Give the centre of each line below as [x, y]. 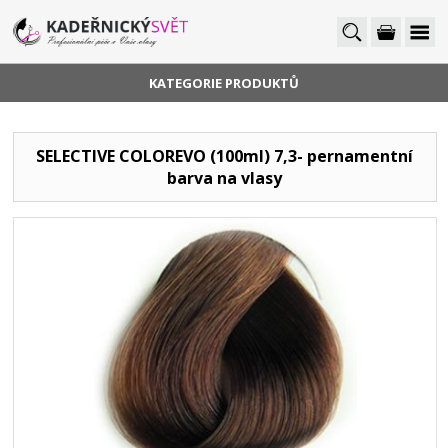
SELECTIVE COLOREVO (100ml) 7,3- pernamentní [225, 156]
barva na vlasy [225, 178]
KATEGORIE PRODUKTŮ [224, 83]
